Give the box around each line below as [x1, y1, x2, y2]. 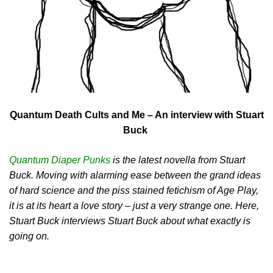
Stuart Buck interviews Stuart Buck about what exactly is [9, 215, 250, 226]
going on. [9, 230, 49, 241]
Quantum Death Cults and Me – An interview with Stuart [9, 109, 264, 120]
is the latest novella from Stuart [110, 154, 245, 165]
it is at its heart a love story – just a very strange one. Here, [9, 200, 259, 211]
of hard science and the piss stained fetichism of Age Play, [9, 185, 258, 196]
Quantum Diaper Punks [9, 154, 110, 165]
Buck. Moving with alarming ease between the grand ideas [9, 169, 261, 180]
